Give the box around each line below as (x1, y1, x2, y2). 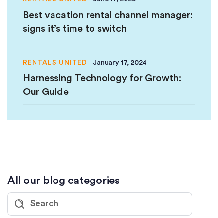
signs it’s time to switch (23, 24, 127, 34)
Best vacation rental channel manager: (23, 10, 193, 20)
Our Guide (23, 87, 69, 97)
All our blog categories (7, 175, 120, 186)
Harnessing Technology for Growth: (23, 73, 181, 83)
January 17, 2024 (93, 59, 147, 66)
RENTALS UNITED (23, 59, 87, 66)
